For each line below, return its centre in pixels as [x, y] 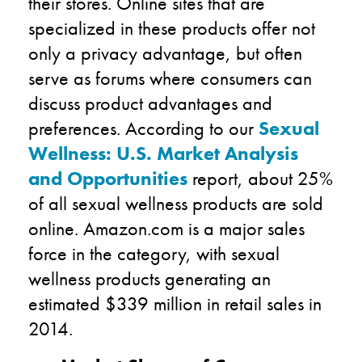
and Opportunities [108, 178]
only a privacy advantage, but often [165, 53]
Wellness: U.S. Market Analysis [163, 153]
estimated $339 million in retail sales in [175, 303]
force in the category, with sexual [154, 253]
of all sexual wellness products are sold [176, 203]
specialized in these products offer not [172, 27]
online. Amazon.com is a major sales [166, 228]
